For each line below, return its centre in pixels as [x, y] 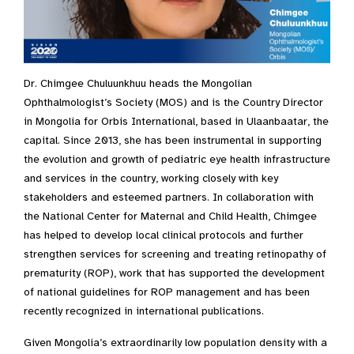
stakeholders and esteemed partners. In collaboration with [169, 198]
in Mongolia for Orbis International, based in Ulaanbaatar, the [176, 122]
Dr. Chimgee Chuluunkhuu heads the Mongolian [138, 84]
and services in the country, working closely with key [151, 179]
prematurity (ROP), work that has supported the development [174, 273]
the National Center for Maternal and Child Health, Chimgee [170, 217]
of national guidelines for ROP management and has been [167, 292]
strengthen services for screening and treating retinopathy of [175, 254]
